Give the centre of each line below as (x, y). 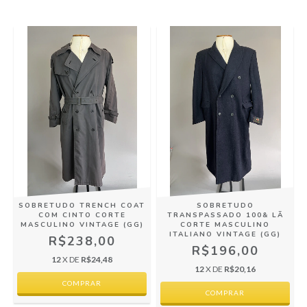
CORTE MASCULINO (225, 225)
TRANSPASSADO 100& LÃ (225, 216)
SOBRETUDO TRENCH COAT (82, 206)
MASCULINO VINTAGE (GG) (82, 225)
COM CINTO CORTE (82, 216)
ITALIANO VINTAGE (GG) (225, 235)
